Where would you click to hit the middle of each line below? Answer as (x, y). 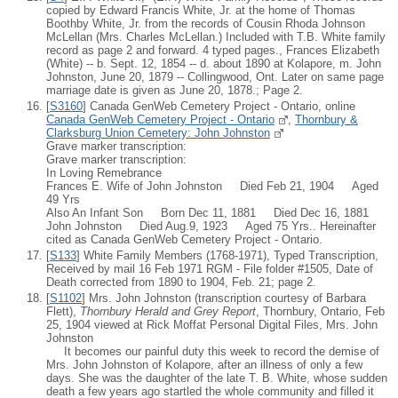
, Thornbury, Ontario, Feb (320, 312)
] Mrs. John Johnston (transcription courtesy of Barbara (224, 298)
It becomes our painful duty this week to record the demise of (213, 352)
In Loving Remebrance (104, 172)
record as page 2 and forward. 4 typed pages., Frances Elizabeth (213, 50)
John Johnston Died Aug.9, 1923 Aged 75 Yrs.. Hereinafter (211, 226)
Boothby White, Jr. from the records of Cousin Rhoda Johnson (206, 23)
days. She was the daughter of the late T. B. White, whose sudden (217, 378)
